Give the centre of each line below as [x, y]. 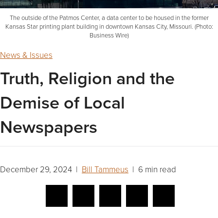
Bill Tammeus [105, 169]
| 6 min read [152, 169]
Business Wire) [109, 35]
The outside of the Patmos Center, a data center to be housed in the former [109, 17]
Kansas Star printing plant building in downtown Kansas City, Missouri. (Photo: [109, 26]
